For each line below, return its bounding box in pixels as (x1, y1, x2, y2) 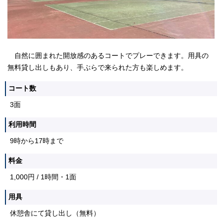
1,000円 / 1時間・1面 (10, 173, 76, 181)
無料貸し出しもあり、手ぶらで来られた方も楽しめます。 (7, 64, 188, 72)
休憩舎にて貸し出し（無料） (10, 210, 100, 218)
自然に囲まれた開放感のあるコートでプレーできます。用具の (7, 52, 209, 60)
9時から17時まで (10, 137, 63, 145)
